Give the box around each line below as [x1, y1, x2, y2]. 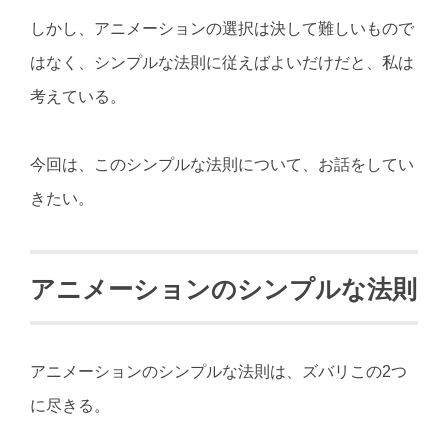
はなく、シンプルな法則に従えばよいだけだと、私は [30, 53, 414, 71]
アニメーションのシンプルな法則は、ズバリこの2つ [30, 363, 407, 381]
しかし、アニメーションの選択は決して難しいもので [30, 19, 414, 37]
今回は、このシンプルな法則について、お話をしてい [30, 155, 414, 173]
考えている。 [30, 87, 126, 105]
